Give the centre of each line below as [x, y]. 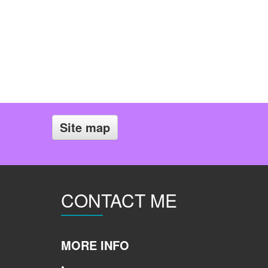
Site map [85, 127]
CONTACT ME [119, 200]
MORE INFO [95, 245]
